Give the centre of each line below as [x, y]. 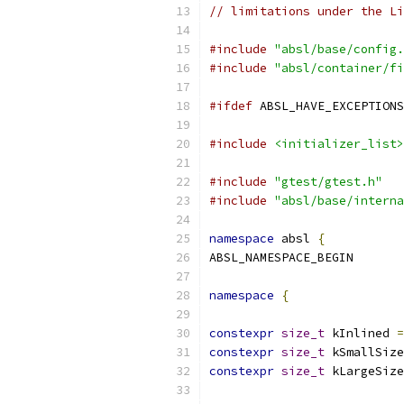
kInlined [361, 333]
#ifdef [231, 106]
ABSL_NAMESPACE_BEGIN [281, 257]
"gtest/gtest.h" [328, 182]
